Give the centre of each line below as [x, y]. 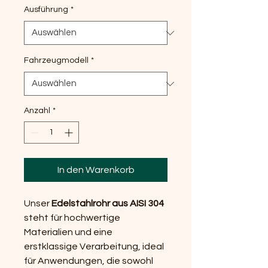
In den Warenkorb [96, 170]
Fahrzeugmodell [56, 60]
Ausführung [46, 10]
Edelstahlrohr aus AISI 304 [108, 203]
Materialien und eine [68, 232]
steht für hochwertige [72, 218]
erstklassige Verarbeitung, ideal [94, 246]
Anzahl [37, 111]
